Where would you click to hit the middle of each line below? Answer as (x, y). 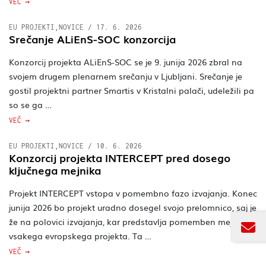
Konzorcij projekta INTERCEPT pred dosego (120, 157)
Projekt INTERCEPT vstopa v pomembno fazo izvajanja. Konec (133, 192)
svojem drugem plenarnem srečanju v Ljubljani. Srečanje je (126, 75)
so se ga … (30, 104)
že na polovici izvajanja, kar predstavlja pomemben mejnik (127, 221)
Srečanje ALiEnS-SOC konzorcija (92, 38)
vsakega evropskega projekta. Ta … (80, 235)
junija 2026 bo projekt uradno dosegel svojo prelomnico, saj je (133, 207)
